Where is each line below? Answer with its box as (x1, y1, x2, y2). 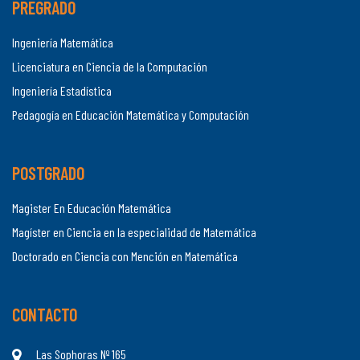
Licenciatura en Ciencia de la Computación (12, 59, 207, 75)
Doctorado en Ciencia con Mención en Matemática (12, 248, 238, 264)
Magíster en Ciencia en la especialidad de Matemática (12, 224, 256, 240)
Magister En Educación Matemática (12, 200, 171, 216)
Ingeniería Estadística (12, 83, 112, 99)
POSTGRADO (12, 162, 84, 184)
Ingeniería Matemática (12, 35, 113, 51)
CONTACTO (12, 304, 77, 325)
